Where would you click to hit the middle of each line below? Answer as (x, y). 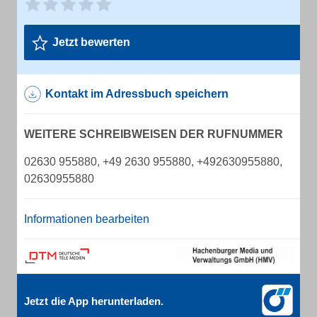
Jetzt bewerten (91, 42)
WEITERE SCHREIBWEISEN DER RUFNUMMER (154, 134)
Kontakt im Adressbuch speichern (137, 94)
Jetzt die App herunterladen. (94, 301)
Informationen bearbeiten (87, 219)
